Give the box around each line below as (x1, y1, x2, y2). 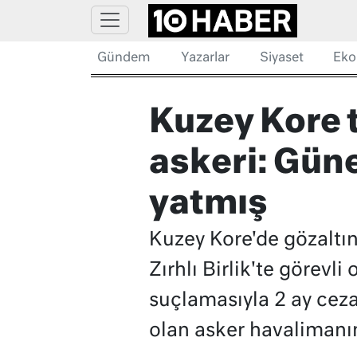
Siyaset (259, 52, 304, 65)
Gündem (97, 52, 151, 65)
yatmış (148, 188, 268, 222)
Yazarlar (180, 52, 229, 65)
